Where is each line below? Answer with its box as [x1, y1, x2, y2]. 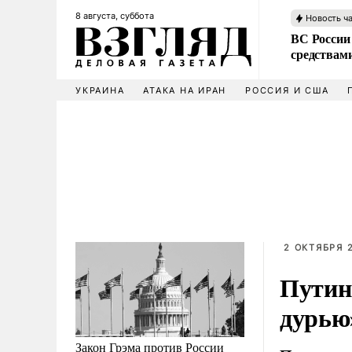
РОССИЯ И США [245, 85, 329, 96]
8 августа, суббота [75, 10, 154, 21]
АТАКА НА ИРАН [143, 85, 227, 96]
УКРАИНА [75, 85, 125, 96]
